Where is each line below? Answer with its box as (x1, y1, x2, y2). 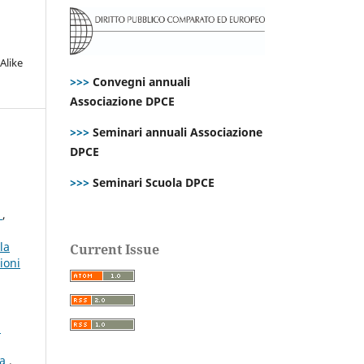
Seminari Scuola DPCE (89, 174, 214, 190)
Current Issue (70, 240, 159, 258)
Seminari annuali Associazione (89, 123, 262, 140)
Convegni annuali (93, 73, 190, 89)
